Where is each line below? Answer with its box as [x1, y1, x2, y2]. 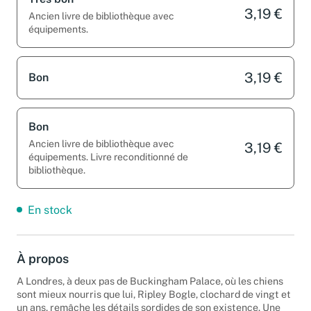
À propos [17, 260, 69, 276]
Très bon [28, 1, 74, 15]
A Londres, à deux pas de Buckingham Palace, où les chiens [17, 285, 283, 297]
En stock [28, 212, 72, 226]
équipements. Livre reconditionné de [28, 160, 188, 172]
